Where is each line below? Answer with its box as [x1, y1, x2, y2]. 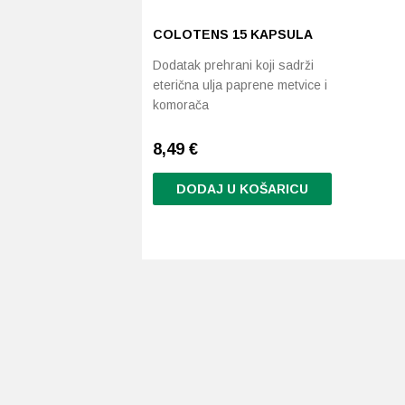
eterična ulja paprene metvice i [153, 78, 327, 92]
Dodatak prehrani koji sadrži [153, 58, 314, 72]
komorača [153, 98, 209, 112]
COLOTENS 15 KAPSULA [153, 27, 313, 42]
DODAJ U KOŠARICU [175, 182, 308, 196]
